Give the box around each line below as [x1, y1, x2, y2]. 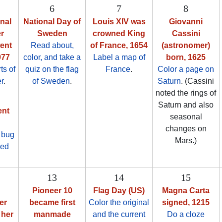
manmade [33, 210, 71, 219]
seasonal [169, 112, 202, 121]
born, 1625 [166, 53, 206, 62]
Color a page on [158, 65, 214, 74]
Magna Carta [162, 186, 210, 195]
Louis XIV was [92, 17, 146, 26]
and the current [93, 210, 145, 219]
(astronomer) [162, 41, 210, 50]
